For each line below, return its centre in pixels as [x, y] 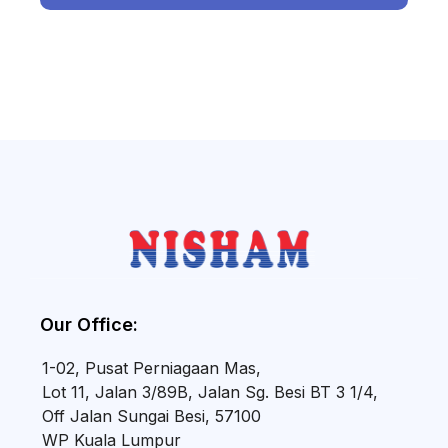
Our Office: [89, 324]
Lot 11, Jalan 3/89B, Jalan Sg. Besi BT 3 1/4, [210, 391]
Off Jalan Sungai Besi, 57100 [151, 415]
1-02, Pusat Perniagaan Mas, [151, 367]
